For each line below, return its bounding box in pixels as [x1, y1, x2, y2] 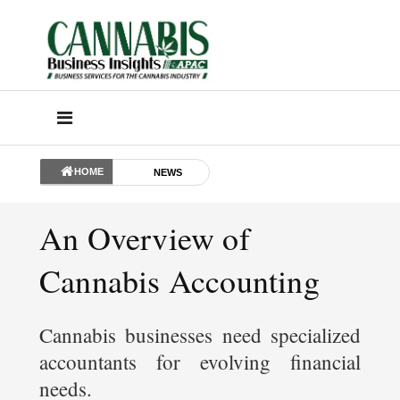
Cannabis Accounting [39, 259, 320, 303]
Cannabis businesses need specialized [39, 321, 361, 349]
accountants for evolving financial [39, 348, 361, 376]
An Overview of [39, 216, 250, 260]
